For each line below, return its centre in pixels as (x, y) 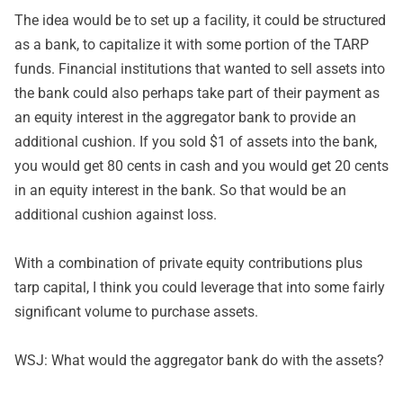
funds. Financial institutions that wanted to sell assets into (200, 69)
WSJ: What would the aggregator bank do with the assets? (199, 360)
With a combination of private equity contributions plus (188, 263)
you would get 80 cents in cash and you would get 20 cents (201, 166)
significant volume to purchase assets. (136, 312)
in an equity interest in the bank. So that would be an (180, 190)
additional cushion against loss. (116, 215)
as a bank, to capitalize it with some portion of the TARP (192, 45)
